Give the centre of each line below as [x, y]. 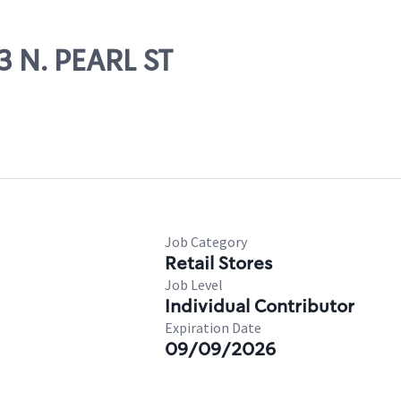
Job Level [194, 285]
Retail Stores [218, 263]
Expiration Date [213, 328]
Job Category [206, 242]
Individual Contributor [260, 306]
